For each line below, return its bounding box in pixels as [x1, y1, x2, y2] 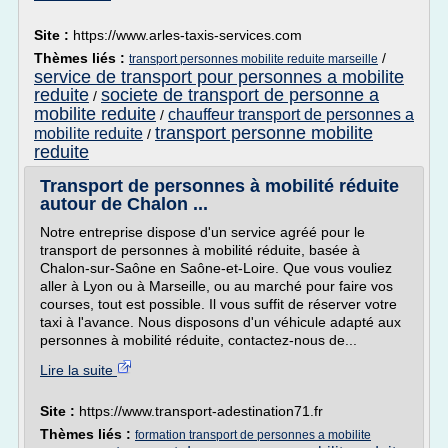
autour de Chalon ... [40, 194, 208, 214]
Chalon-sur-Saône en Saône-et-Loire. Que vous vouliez [40, 260, 392, 276]
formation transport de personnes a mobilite [135, 428, 371, 442]
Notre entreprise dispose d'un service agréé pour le [40, 224, 365, 240]
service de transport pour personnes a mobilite [34, 67, 404, 87]
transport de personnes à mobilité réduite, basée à [40, 242, 360, 258]
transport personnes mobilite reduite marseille [129, 52, 378, 66]
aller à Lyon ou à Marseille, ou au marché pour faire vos [40, 278, 393, 294]
